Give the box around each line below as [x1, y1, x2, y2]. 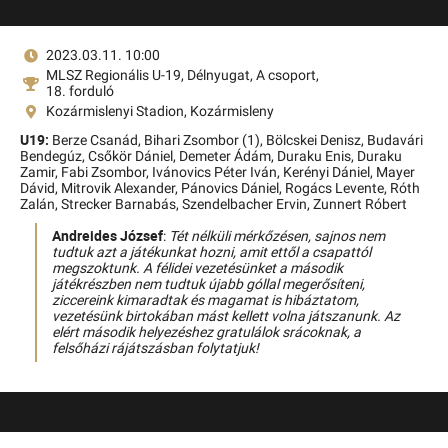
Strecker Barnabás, [61, 196, 182, 213]
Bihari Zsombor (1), [144, 132, 266, 149]
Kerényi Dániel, [283, 164, 376, 181]
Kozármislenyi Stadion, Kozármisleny [46, 103, 274, 120]
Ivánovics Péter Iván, [152, 164, 283, 181]
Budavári [367, 132, 423, 149]
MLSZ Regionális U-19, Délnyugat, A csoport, [46, 67, 319, 84]
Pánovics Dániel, [181, 180, 285, 197]
